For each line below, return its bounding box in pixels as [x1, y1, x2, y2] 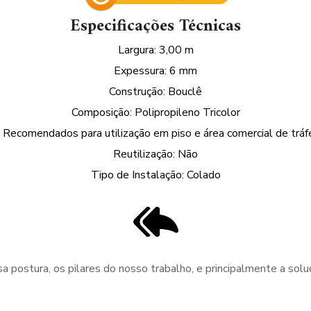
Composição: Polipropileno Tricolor [71, 104, 240, 120]
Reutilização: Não [113, 146, 198, 162]
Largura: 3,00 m [117, 42, 194, 58]
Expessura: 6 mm [114, 62, 197, 78]
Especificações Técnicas [70, 11, 241, 41]
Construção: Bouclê [109, 83, 202, 99]
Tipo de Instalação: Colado [90, 167, 221, 183]
